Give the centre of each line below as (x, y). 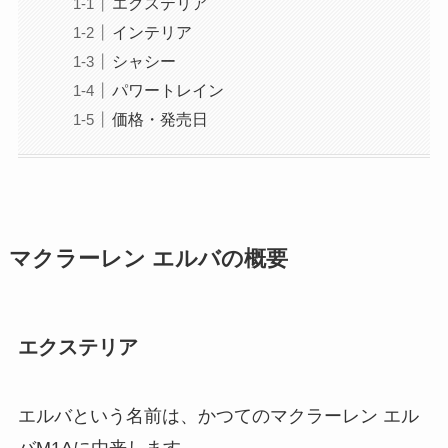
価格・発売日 (159, 118)
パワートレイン (167, 89)
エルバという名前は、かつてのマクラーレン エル (218, 415)
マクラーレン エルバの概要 (148, 259)
